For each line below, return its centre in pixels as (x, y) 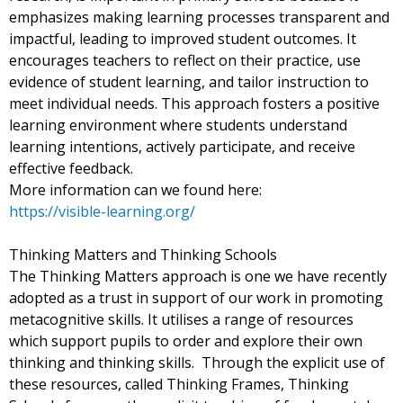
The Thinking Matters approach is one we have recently (198, 276)
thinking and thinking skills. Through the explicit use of (197, 362)
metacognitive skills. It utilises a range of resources (181, 319)
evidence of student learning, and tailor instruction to (189, 81)
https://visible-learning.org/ (102, 211)
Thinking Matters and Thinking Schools (145, 254)
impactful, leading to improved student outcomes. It (183, 38)
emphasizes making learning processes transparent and (199, 17)
